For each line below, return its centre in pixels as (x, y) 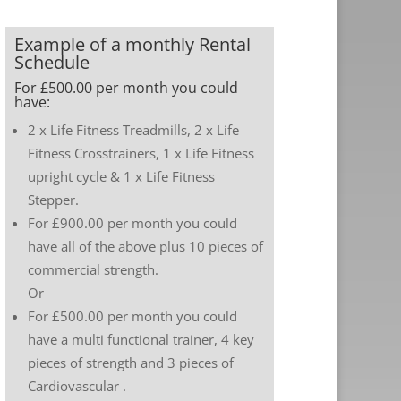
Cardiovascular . (77, 386)
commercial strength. (93, 269)
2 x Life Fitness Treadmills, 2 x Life (133, 130)
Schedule (51, 62)
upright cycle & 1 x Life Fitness (121, 176)
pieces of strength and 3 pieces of (130, 363)
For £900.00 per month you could (132, 223)
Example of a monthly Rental (132, 44)
